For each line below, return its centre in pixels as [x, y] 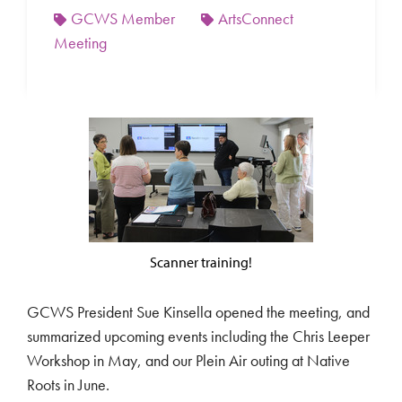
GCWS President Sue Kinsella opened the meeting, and [198, 311]
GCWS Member [123, 18]
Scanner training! [201, 262]
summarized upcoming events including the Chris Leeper [198, 336]
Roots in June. [68, 384]
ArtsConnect [256, 18]
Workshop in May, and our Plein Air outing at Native [188, 360]
